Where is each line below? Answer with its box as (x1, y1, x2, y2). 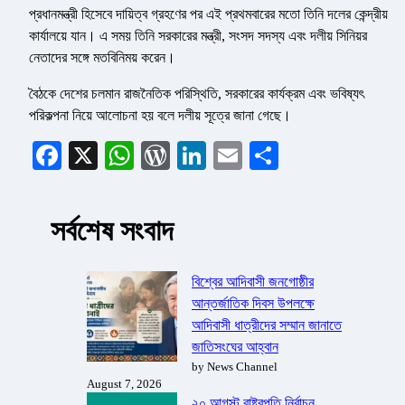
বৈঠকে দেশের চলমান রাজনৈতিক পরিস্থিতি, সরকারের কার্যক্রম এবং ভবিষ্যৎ (29, 86, 364, 102)
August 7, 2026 (87, 377, 162, 391)
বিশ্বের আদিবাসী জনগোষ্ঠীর (192, 274, 314, 290)
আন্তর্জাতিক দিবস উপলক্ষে (192, 296, 315, 312)
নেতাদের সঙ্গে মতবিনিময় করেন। (29, 50, 175, 66)
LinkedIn (206, 139, 313, 173)
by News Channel (192, 360, 278, 374)
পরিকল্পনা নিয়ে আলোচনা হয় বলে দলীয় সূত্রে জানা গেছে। (29, 108, 291, 124)
